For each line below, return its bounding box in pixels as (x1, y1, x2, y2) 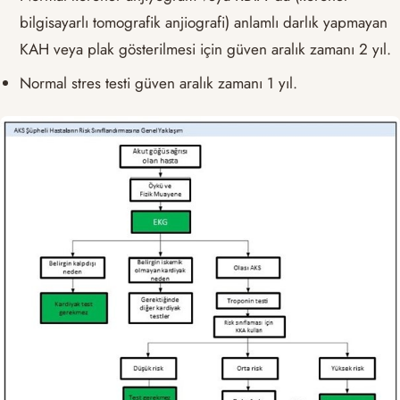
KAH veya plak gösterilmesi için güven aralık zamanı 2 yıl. (20, 37, 392, 60)
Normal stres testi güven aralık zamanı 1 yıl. (20, 71, 298, 94)
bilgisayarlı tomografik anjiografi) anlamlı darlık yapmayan (20, 11, 388, 33)
